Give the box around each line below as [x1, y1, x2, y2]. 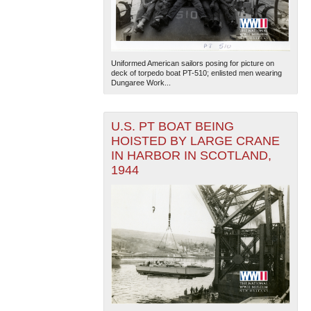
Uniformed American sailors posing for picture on [110, 59, 274, 68]
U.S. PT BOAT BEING [110, 119, 234, 134]
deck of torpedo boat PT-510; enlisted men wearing [110, 69, 282, 78]
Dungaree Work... [110, 78, 171, 87]
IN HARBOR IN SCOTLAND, [110, 149, 271, 163]
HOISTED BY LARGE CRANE [110, 134, 280, 149]
